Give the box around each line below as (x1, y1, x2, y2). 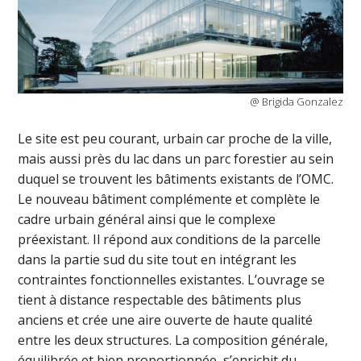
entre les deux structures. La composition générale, (18, 330, 329, 349)
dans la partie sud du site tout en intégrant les (18, 250, 297, 268)
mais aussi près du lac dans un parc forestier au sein (18, 149, 334, 168)
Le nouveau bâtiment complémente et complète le (18, 189, 321, 208)
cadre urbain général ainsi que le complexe (18, 210, 276, 228)
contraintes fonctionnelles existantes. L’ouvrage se (18, 270, 326, 288)
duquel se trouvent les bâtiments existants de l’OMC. (18, 169, 334, 188)
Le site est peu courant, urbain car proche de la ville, (18, 129, 333, 147)
